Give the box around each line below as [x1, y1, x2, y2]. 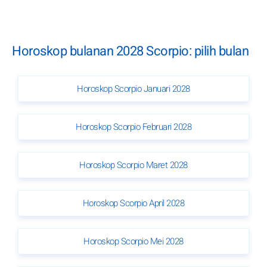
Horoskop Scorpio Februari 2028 [76, 120, 191, 133]
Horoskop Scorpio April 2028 [82, 196, 185, 210]
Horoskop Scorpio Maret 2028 [79, 158, 188, 172]
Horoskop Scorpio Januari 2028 [77, 82, 190, 95]
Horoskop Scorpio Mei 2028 [83, 234, 184, 248]
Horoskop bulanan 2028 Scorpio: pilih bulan [12, 42, 249, 61]
